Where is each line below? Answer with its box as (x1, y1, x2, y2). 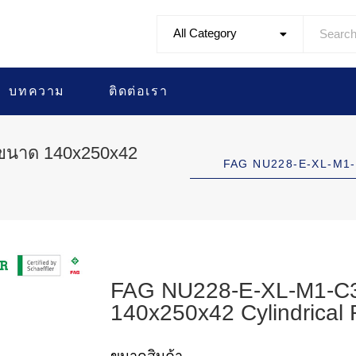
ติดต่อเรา (109, 84, 168, 98)
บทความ (9, 84, 66, 98)
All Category (173, 25, 238, 40)
